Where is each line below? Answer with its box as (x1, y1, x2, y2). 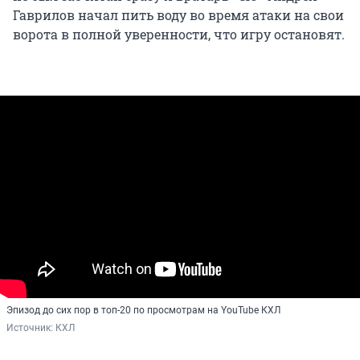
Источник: (6, 321, 55, 333)
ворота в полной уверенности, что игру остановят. (13, 25, 345, 43)
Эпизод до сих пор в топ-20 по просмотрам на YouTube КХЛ (6, 304, 280, 316)
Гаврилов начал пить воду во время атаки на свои (13, 6, 344, 23)
